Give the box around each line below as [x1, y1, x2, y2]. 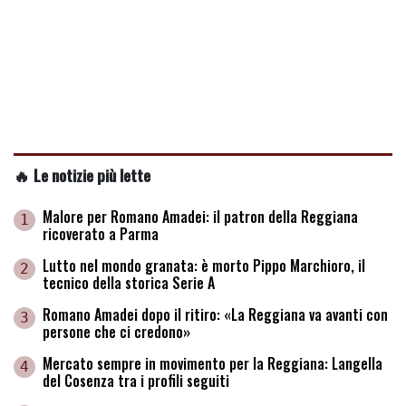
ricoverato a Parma [43, 222, 159, 245]
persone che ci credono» [43, 320, 190, 343]
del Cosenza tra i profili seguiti [43, 369, 229, 391]
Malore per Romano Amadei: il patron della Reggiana [43, 205, 358, 227]
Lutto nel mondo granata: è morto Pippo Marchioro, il [43, 254, 365, 276]
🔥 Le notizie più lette [14, 162, 150, 187]
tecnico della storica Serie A [43, 271, 215, 294]
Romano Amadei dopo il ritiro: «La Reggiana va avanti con [43, 303, 388, 325]
